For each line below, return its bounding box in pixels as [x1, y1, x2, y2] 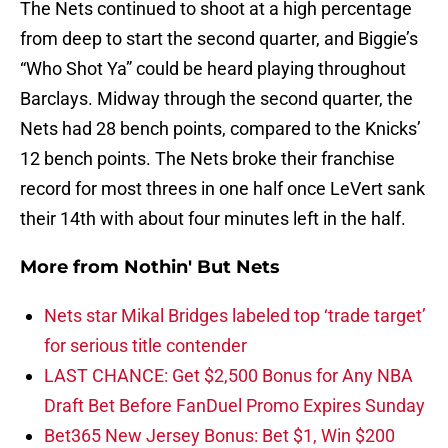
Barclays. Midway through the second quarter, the [20, 88, 413, 110]
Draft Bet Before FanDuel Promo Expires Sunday [44, 395, 425, 417]
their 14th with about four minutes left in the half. [20, 208, 406, 230]
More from [20, 256, 124, 279]
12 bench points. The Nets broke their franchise [20, 148, 395, 170]
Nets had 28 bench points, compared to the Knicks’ [20, 118, 421, 140]
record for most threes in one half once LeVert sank [20, 178, 425, 200]
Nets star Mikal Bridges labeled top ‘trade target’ [44, 305, 426, 327]
